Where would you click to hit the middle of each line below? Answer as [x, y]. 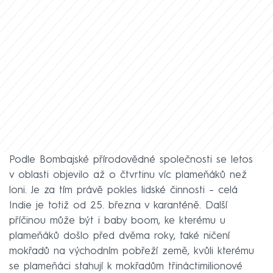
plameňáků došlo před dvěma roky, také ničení [119, 236]
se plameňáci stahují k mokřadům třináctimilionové [126, 266]
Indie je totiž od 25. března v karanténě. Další [118, 205]
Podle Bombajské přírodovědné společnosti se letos [131, 160]
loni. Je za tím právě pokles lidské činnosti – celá [123, 190]
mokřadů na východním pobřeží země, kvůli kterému [132, 251]
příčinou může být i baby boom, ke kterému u [117, 221]
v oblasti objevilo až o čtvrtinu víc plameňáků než [128, 175]
